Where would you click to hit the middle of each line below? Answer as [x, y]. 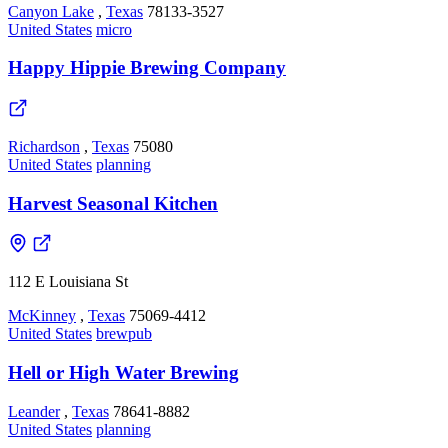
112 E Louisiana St [68, 282]
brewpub [124, 334]
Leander [34, 411]
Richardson [44, 146]
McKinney [42, 316]
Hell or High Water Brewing [123, 373]
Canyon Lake [51, 11]
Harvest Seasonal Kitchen [113, 203]
